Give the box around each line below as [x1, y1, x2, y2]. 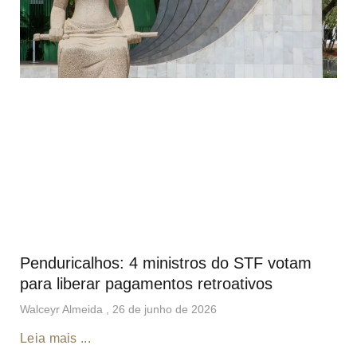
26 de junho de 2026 [112, 303, 217, 316]
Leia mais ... [20, 331, 91, 346]
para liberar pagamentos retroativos [20, 275, 273, 293]
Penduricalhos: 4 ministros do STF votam [20, 254, 312, 273]
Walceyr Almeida [20, 303, 106, 316]
